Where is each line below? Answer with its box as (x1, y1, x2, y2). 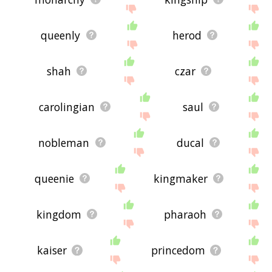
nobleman (38, 135, 90, 150)
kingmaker (154, 171, 208, 186)
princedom (151, 242, 206, 257)
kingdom (36, 206, 81, 222)
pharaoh (163, 206, 206, 222)
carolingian (39, 99, 95, 114)
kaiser (37, 242, 67, 257)
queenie (35, 171, 75, 186)
